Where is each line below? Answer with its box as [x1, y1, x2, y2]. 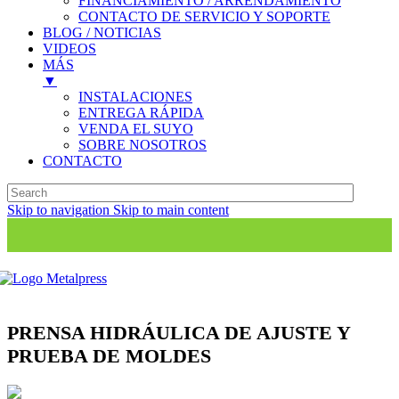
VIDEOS [43, 41, 96, 56]
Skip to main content [113, 202, 229, 217]
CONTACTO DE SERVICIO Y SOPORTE [78, 9, 330, 24]
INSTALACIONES [78, 89, 192, 104]
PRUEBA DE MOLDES [7, 345, 211, 368]
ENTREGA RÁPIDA [78, 105, 204, 120]
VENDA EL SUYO [78, 121, 193, 136]
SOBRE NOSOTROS [78, 137, 207, 152]
